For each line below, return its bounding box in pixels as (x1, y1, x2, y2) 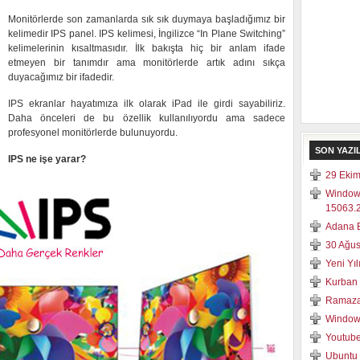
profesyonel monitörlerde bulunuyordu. (8, 127, 178, 138)
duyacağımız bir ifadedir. (8, 72, 114, 83)
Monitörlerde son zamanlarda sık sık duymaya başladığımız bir (8, 14, 285, 25)
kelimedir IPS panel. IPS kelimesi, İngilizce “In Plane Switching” (8, 28, 285, 39)
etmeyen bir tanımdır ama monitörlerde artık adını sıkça (8, 57, 285, 68)
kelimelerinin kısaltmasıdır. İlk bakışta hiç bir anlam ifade (8, 43, 285, 54)
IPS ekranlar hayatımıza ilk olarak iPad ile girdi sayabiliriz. (8, 98, 285, 109)
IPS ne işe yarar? (8, 153, 86, 165)
